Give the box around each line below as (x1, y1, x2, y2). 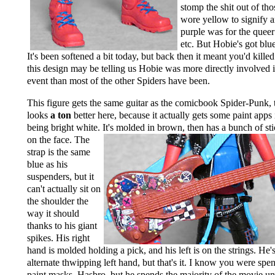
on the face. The (27, 134, 90, 145)
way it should (27, 208, 79, 219)
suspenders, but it (27, 171, 94, 182)
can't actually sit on (27, 184, 101, 195)
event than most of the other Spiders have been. (27, 76, 210, 87)
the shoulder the (27, 196, 88, 207)
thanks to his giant (27, 220, 97, 231)
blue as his (27, 159, 68, 170)
